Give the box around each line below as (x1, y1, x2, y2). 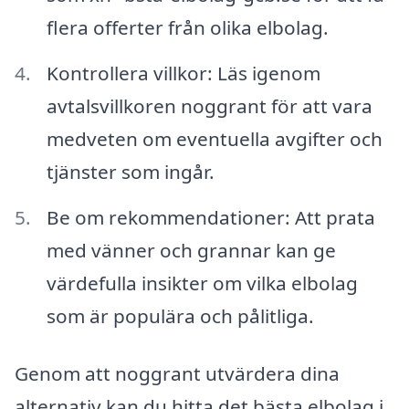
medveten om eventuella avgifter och (46, 125, 383, 152)
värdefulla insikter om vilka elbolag (46, 269, 358, 296)
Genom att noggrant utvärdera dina (15, 361, 340, 387)
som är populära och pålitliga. (46, 302, 314, 329)
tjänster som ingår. (46, 158, 215, 184)
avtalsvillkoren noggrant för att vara (46, 92, 372, 119)
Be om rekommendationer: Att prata (46, 204, 375, 230)
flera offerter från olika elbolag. (46, 14, 329, 40)
